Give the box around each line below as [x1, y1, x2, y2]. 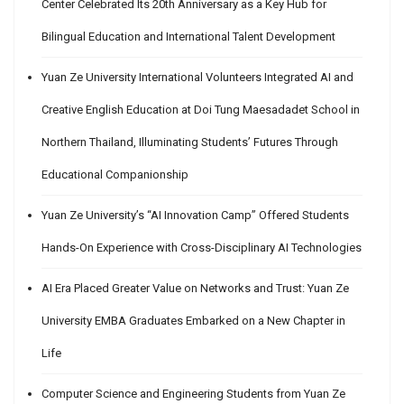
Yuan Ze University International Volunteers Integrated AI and [41, 70, 353, 85]
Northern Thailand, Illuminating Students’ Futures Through [41, 135, 338, 150]
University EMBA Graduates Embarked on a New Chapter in [41, 314, 345, 328]
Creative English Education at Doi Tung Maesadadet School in [41, 103, 360, 117]
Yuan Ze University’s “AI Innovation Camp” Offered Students [41, 208, 349, 223]
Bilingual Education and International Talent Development [41, 30, 335, 44]
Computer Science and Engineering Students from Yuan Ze [41, 387, 345, 401]
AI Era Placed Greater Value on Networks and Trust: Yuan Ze [41, 281, 349, 296]
